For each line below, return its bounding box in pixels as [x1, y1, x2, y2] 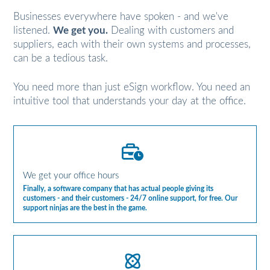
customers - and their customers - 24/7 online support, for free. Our [22, 195, 237, 202]
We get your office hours [22, 171, 119, 181]
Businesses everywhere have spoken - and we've [13, 11, 229, 22]
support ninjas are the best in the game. [22, 205, 147, 212]
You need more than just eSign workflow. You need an [13, 82, 251, 92]
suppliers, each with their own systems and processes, [13, 39, 251, 49]
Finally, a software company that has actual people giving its [22, 186, 213, 193]
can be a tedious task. [13, 53, 108, 63]
